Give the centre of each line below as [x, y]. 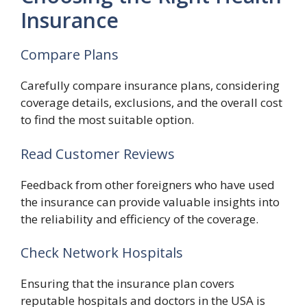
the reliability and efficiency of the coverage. [139, 219]
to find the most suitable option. [107, 120]
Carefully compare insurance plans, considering [150, 85]
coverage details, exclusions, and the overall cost [151, 102]
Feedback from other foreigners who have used [148, 184]
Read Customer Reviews [98, 153]
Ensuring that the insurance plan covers [127, 283]
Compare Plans [70, 54]
